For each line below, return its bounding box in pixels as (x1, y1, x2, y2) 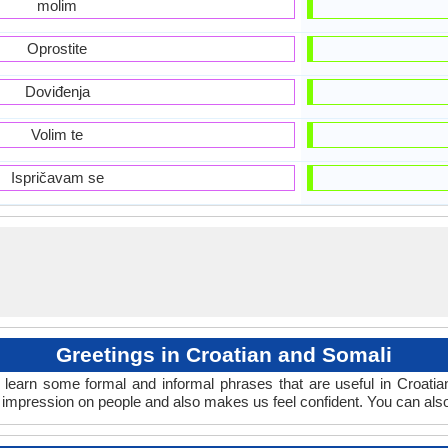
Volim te (31, 126, 84, 143)
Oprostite (27, 40, 88, 57)
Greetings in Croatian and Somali (56, 343, 392, 366)
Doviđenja (24, 83, 90, 100)
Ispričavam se (10, 169, 104, 186)
